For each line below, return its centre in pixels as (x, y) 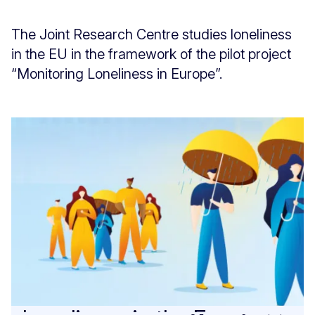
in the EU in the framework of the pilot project (151, 54)
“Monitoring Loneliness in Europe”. (119, 73)
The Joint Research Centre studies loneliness (152, 34)
